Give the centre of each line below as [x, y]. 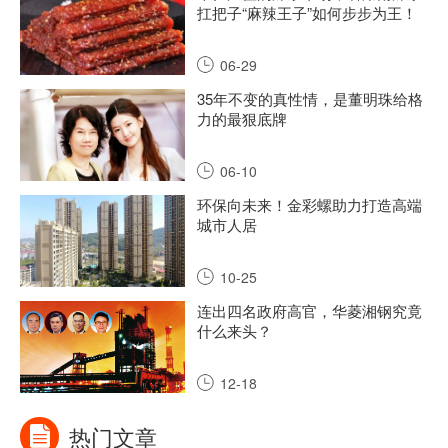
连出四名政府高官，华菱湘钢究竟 [309, 310]
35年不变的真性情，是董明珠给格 [310, 98]
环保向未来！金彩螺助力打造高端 [309, 204]
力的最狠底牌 [242, 118]
